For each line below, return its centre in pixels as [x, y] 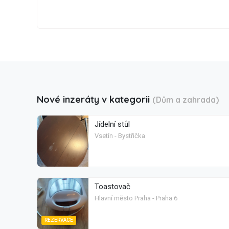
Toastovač [112, 187]
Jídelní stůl [112, 124]
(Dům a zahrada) [186, 100]
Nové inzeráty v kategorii [95, 99]
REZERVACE [59, 220]
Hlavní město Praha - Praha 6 [136, 198]
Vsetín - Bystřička [120, 136]
